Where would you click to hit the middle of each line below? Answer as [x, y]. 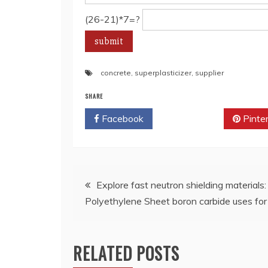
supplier [209, 73]
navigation [112, 213]
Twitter [192, 118]
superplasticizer [163, 73]
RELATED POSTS [126, 253]
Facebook [121, 118]
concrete [116, 73]
